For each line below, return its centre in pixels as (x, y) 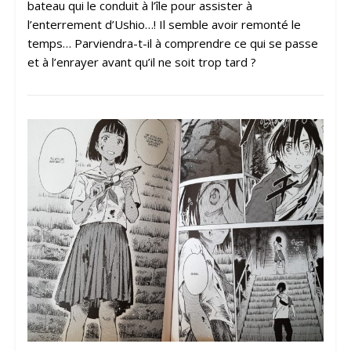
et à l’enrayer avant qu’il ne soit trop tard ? (141, 62)
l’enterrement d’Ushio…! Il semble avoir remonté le (164, 25)
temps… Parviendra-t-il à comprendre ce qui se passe (172, 43)
